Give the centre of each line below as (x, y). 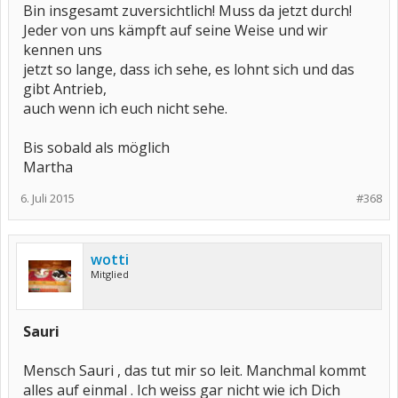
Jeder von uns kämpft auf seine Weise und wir (175, 31)
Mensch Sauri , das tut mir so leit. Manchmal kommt (195, 371)
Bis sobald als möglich (96, 148)
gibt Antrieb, (65, 89)
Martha (48, 167)
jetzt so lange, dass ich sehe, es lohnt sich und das (189, 70)
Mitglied (110, 275)
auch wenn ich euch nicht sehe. (125, 109)
